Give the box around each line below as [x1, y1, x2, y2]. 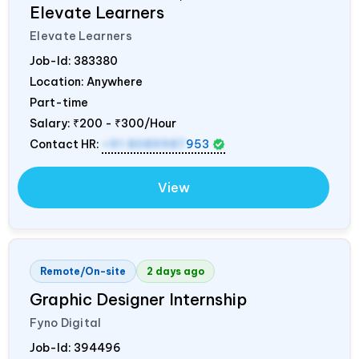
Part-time [30, 95, 88, 110]
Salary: [30, 115, 73, 131]
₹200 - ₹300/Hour [73, 115, 176, 131]
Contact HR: [30, 136, 102, 151]
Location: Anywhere [30, 74, 143, 89]
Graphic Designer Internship [30, 288, 247, 309]
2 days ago [147, 264, 204, 277]
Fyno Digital [30, 315, 102, 330]
